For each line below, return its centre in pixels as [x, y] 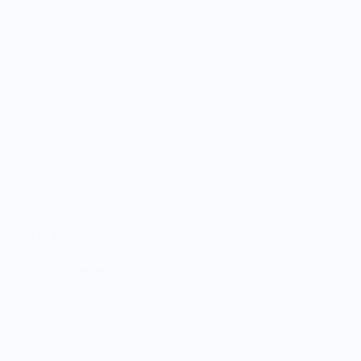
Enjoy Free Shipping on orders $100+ [140, 343]
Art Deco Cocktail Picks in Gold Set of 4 [139, 210]
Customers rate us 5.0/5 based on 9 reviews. [142, 306]
